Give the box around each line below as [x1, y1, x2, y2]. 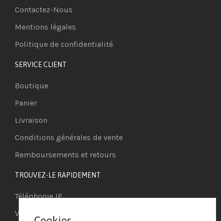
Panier [15, 98, 37, 108]
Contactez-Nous [15, 4, 73, 14]
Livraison [15, 115, 47, 125]
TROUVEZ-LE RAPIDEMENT [15, 171, 101, 179]
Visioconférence [15, 208, 71, 218]
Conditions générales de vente [15, 132, 123, 142]
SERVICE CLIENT [15, 60, 67, 69]
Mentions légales [15, 22, 76, 32]
